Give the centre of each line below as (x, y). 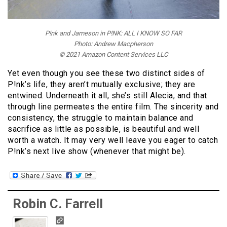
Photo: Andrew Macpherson (113, 44)
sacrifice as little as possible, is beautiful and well (103, 129)
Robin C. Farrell (58, 203)
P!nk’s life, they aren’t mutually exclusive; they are (102, 84)
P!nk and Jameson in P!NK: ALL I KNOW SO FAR (113, 33)
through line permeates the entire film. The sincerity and (113, 106)
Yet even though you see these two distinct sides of (106, 73)
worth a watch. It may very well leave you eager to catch (113, 140)
